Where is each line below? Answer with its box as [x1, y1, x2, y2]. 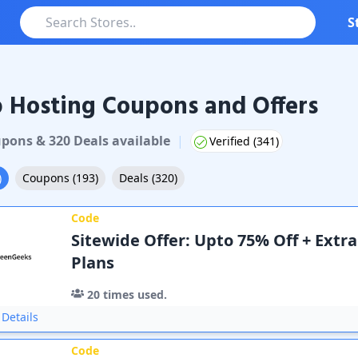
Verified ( [209, 133, 257, 149]
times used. [100, 287, 168, 302]
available [108, 132, 170, 149]
